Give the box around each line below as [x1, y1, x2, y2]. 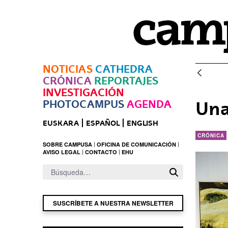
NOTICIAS [43, 63, 93, 75]
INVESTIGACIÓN [43, 86, 124, 99]
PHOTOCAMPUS [43, 98, 124, 110]
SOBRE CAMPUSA [43, 140, 92, 148]
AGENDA [127, 98, 172, 110]
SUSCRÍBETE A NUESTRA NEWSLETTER [52, 198, 174, 208]
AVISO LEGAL [43, 148, 80, 156]
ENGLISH [127, 119, 158, 127]
